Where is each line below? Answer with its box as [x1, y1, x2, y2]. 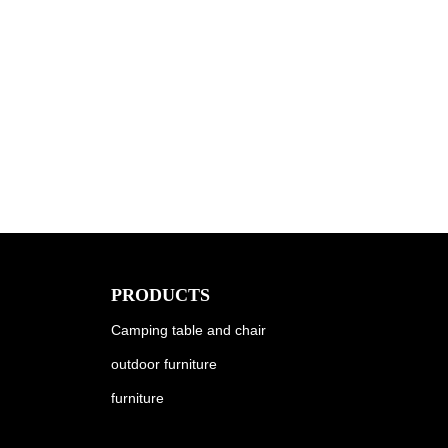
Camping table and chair [111, 321, 266, 338]
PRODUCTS [111, 284, 210, 305]
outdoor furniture [111, 355, 217, 372]
